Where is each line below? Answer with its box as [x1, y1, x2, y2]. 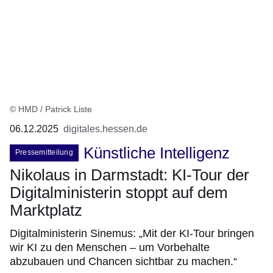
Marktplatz [10, 201, 82, 220]
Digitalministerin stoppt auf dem [10, 183, 228, 202]
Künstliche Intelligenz [83, 144, 230, 163]
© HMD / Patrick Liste [10, 104, 92, 115]
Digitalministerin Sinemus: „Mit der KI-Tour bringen [10, 227, 254, 240]
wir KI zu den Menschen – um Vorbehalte [10, 241, 210, 254]
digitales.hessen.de [63, 124, 147, 135]
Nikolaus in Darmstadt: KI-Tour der [10, 166, 249, 185]
